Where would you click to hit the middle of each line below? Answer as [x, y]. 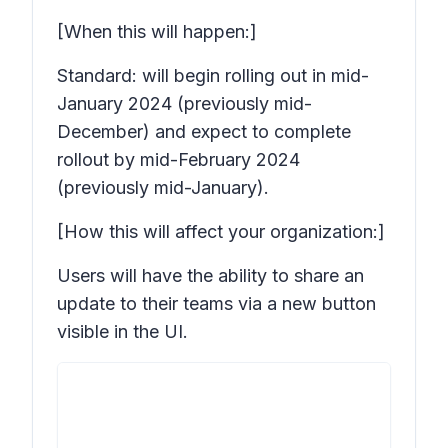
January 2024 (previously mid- [184, 103]
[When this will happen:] [157, 31]
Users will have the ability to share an [210, 275]
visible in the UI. [122, 331]
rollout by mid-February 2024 [178, 159]
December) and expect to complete [204, 131]
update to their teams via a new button [216, 303]
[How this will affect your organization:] [221, 231]
